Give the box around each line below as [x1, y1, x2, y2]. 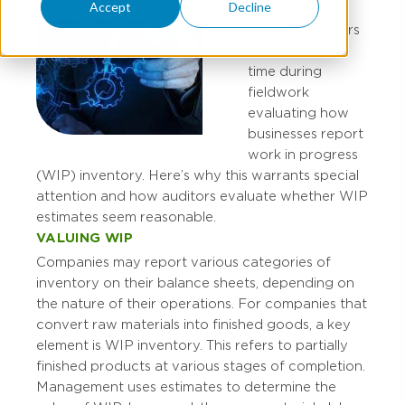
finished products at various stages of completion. [36, 359, 365, 374]
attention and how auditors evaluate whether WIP [36, 189, 368, 203]
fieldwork [248, 85, 309, 99]
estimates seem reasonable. [36, 210, 216, 224]
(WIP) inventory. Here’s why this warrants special [36, 168, 359, 183]
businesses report [248, 127, 363, 141]
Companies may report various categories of [36, 255, 331, 270]
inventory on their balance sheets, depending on [36, 276, 354, 291]
